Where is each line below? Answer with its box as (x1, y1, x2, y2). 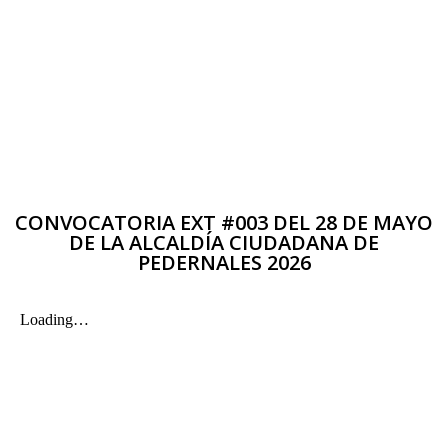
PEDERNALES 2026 (137, 249, 311, 276)
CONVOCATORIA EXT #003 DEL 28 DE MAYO (15, 209, 433, 236)
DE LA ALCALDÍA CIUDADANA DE (69, 229, 379, 256)
